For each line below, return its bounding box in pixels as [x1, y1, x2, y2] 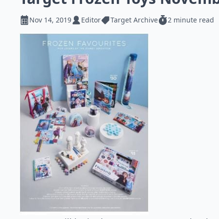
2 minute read [168, 15, 214, 24]
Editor [81, 15, 101, 24]
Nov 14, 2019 [29, 15, 71, 24]
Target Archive [110, 15, 158, 24]
